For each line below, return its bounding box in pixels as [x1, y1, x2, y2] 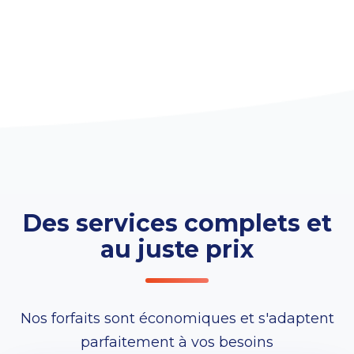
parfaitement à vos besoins [81, 333, 273, 352]
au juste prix [100, 235, 254, 265]
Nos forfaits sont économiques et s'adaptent [20, 310, 334, 328]
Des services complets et [22, 209, 332, 239]
